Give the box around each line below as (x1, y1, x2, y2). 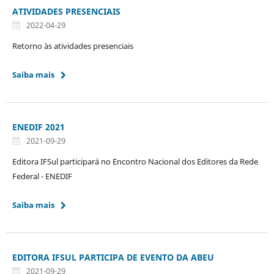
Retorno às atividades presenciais (12, 40, 133, 51)
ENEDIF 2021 (12, 120, 65, 133)
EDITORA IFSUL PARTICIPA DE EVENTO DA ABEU (12, 251, 214, 263)
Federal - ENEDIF (12, 170, 72, 182)
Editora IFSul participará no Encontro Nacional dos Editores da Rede (12, 155, 258, 167)
